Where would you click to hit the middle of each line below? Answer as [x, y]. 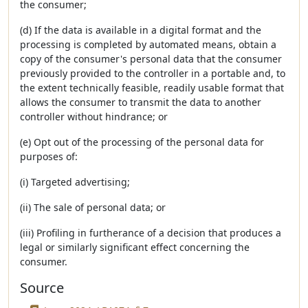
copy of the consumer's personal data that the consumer [151, 59]
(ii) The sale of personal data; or [93, 207]
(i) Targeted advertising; [75, 182]
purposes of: [49, 156]
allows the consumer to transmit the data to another [141, 102]
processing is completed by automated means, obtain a [148, 44]
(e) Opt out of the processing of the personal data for [142, 142]
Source [42, 288]
